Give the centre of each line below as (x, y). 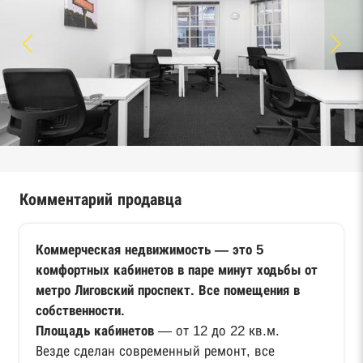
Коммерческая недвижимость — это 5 (149, 250)
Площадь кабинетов (95, 331)
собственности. (80, 310)
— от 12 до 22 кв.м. (217, 331)
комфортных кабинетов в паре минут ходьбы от (177, 270)
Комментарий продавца (100, 199)
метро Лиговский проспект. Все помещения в (168, 290)
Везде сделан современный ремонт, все (155, 351)
